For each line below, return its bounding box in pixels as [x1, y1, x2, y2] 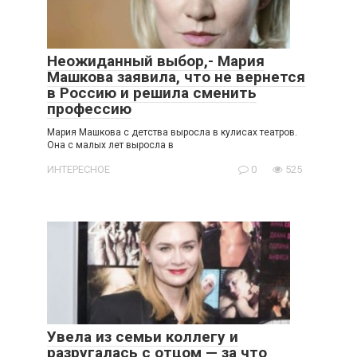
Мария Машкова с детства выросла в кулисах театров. [47, 126, 297, 138]
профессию [47, 99, 131, 118]
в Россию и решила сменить [47, 83, 257, 102]
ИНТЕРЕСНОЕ [47, 163, 110, 175]
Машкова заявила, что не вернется [47, 67, 305, 86]
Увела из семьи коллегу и [47, 327, 238, 346]
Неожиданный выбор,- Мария [47, 51, 265, 70]
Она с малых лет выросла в [47, 139, 174, 151]
